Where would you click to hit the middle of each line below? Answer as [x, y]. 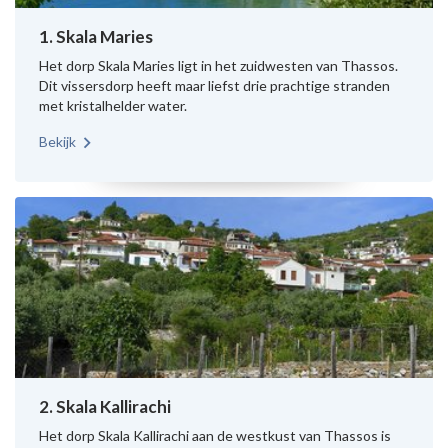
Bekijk [57, 141]
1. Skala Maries [96, 36]
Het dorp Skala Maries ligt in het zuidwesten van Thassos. [218, 65]
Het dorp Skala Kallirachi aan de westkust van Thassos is [215, 435]
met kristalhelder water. [113, 105]
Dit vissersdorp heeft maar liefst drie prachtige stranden [214, 85]
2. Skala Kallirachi [105, 406]
